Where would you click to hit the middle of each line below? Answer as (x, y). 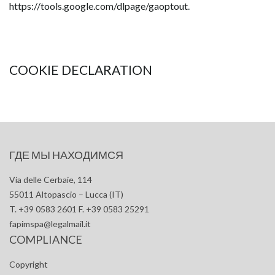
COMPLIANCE (46, 239)
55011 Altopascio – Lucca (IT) (66, 194)
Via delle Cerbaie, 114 (51, 180)
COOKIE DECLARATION (81, 70)
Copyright (29, 264)
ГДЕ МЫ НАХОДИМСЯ (66, 155)
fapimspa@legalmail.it (50, 224)
